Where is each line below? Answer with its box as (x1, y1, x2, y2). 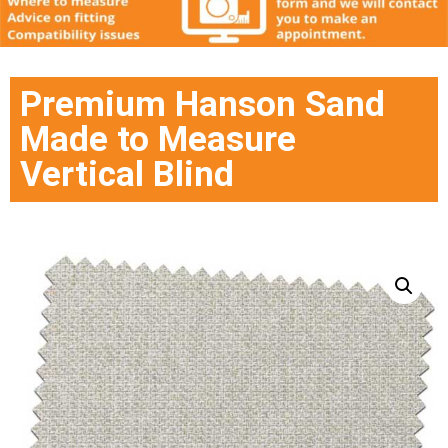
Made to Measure (20, 119, 296, 161)
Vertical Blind (20, 154, 234, 196)
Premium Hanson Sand (20, 84, 385, 126)
